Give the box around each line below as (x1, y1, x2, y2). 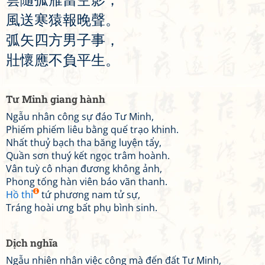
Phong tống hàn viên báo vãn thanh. (6, 175, 167, 188)
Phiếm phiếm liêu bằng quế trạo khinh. (6, 123, 179, 136)
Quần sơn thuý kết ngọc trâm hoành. (6, 149, 170, 162)
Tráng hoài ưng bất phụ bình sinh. (6, 201, 157, 214)
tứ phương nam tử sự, (39, 188, 140, 201)
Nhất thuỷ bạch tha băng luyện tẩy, (6, 136, 161, 149)
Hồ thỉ (6, 188, 33, 201)
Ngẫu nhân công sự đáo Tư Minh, (6, 110, 154, 123)
